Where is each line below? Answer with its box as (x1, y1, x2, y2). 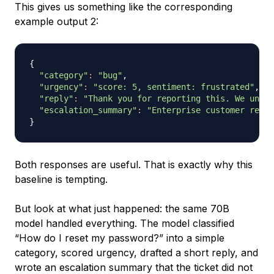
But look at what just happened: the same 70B (15, 202, 229, 215)
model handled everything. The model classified (15, 217, 234, 230)
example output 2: (15, 15, 98, 28)
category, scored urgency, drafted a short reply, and (15, 246, 258, 259)
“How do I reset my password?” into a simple (15, 232, 224, 245)
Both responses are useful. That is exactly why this (15, 158, 253, 171)
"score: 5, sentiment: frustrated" (93, 82, 254, 92)
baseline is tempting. (15, 173, 108, 186)
